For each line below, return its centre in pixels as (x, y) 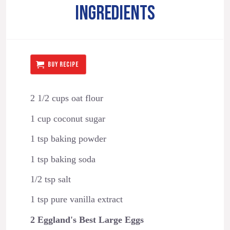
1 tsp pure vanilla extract (76, 199)
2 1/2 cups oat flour (66, 98)
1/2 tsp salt (50, 179)
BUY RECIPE (63, 64)
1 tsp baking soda (63, 159)
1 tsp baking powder (68, 139)
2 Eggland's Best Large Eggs (87, 219)
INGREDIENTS (115, 14)
